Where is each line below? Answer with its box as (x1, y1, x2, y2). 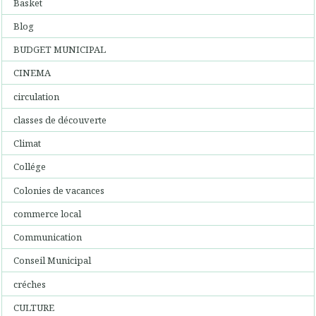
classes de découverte (13, 113, 107, 126)
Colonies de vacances (13, 183, 105, 197)
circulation (13, 90, 60, 103)
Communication (13, 231, 83, 243)
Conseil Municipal (13, 254, 92, 267)
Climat (13, 137, 42, 150)
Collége (13, 160, 47, 174)
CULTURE (13, 300, 55, 314)
